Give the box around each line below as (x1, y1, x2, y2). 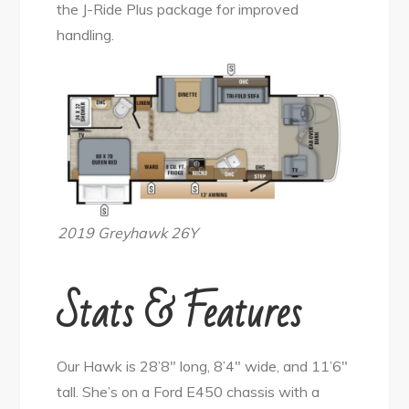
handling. (57, 26, 115, 44)
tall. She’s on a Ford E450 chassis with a (57, 383, 320, 401)
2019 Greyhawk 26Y (57, 224, 198, 242)
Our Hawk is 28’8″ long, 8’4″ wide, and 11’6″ (57, 357, 349, 375)
